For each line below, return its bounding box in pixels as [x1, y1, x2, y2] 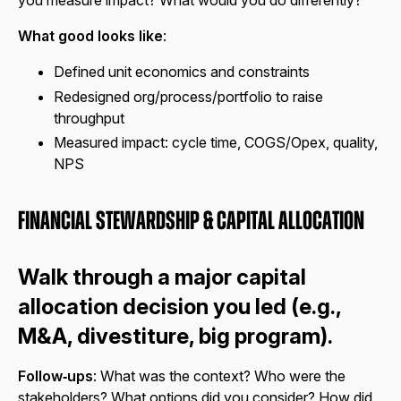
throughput [54, 108, 124, 127]
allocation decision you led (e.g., [18, 293, 341, 320]
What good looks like [18, 27, 163, 46]
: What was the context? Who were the [93, 366, 346, 385]
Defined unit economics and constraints [54, 63, 310, 81]
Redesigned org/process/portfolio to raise [54, 87, 323, 106]
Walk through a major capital [18, 263, 306, 290]
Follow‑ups [18, 366, 93, 385]
